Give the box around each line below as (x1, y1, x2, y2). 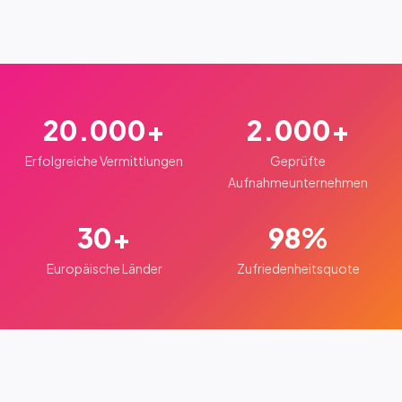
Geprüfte (270, 153, 326, 169)
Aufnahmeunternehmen (228, 174, 368, 190)
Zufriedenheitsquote (236, 260, 360, 276)
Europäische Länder (46, 260, 162, 276)
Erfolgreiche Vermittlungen (25, 153, 183, 169)
